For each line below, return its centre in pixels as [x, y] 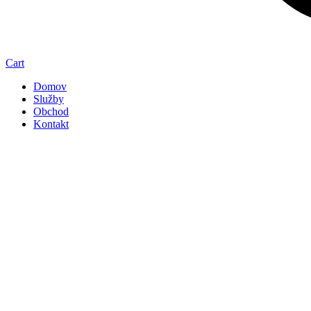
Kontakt [51, 124]
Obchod [51, 111]
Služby [49, 99]
